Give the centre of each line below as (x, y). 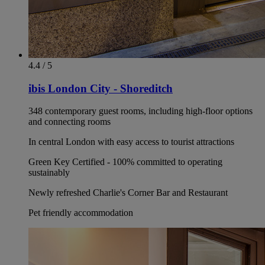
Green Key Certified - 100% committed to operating (125, 162)
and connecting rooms (70, 122)
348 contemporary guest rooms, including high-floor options (140, 111)
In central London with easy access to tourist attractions (131, 142)
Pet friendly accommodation (81, 213)
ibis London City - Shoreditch (101, 88)
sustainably (49, 173)
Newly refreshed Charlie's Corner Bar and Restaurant (128, 193)
